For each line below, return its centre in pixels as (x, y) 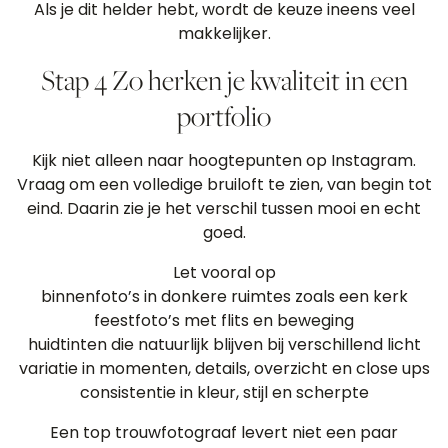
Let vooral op (224, 272)
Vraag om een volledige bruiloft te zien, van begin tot (224, 184)
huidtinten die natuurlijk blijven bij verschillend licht (224, 344)
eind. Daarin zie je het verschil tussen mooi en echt (224, 208)
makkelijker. (224, 33)
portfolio (224, 115)
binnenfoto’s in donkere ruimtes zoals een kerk (224, 296)
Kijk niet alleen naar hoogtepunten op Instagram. (224, 160)
